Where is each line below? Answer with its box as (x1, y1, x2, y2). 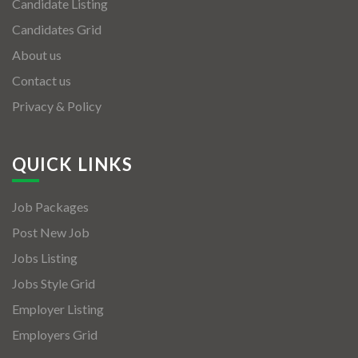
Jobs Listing (12, 249, 78, 265)
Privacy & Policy (12, 97, 101, 113)
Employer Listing (12, 300, 104, 316)
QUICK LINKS (12, 153, 133, 175)
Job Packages (12, 198, 89, 214)
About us (12, 46, 62, 62)
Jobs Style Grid (12, 275, 95, 291)
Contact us (12, 72, 71, 88)
